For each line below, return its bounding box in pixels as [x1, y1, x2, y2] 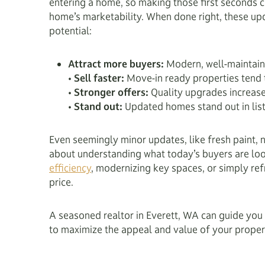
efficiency [49, 161, 91, 174]
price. [49, 176, 73, 189]
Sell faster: [74, 72, 124, 85]
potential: [49, 24, 92, 37]
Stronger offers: [74, 86, 148, 99]
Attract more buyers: [68, 57, 164, 70]
